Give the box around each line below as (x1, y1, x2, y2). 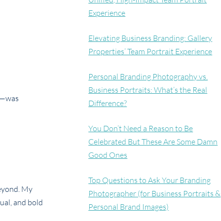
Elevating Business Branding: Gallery (88, 33, 213, 43)
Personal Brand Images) (88, 202, 169, 212)
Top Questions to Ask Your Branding (88, 175, 211, 185)
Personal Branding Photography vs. (88, 72, 208, 82)
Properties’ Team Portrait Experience (88, 46, 213, 57)
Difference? (88, 98, 127, 109)
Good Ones (88, 150, 128, 160)
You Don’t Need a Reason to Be (88, 123, 193, 134)
